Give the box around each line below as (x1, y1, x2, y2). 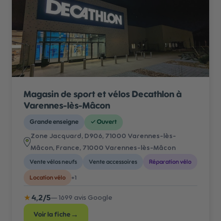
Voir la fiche (34, 211, 71, 218)
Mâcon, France (31, 145, 79, 151)
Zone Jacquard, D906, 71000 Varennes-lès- (31, 133, 176, 140)
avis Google (73, 194, 112, 201)
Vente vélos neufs (30, 159, 77, 165)
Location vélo (30, 175, 66, 181)
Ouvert (97, 119, 117, 125)
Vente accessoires (89, 159, 137, 165)
